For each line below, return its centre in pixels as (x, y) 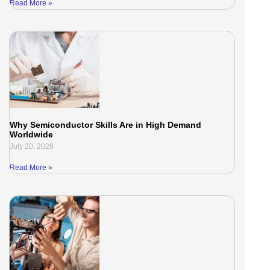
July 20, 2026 (32, 147)
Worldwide (32, 135)
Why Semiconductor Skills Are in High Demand (106, 125)
